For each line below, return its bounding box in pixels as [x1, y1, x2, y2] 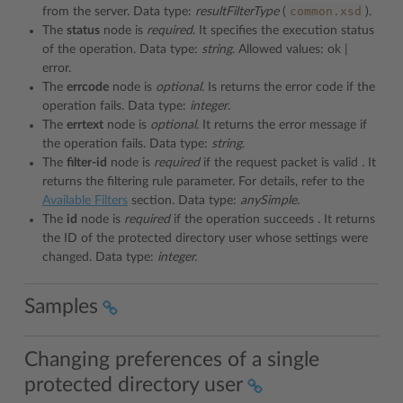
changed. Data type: [42, 250, 157, 264]
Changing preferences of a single [24, 348, 319, 370]
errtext [67, 118, 103, 131]
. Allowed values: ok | [232, 42, 348, 56]
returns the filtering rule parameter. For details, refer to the [42, 175, 364, 188]
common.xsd [290, 4, 362, 18]
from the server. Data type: [42, 4, 195, 18]
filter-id [67, 156, 107, 169]
